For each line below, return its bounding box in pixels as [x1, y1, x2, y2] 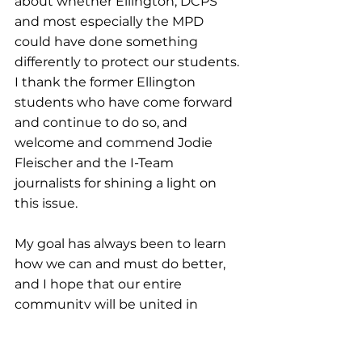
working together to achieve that [15, 317, 234, 332]
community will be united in [15, 297, 201, 312]
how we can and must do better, [15, 256, 229, 271]
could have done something [15, 34, 201, 49]
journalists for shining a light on [15, 175, 220, 191]
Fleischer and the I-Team [15, 155, 177, 170]
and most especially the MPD [15, 14, 207, 29]
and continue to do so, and [15, 115, 191, 130]
